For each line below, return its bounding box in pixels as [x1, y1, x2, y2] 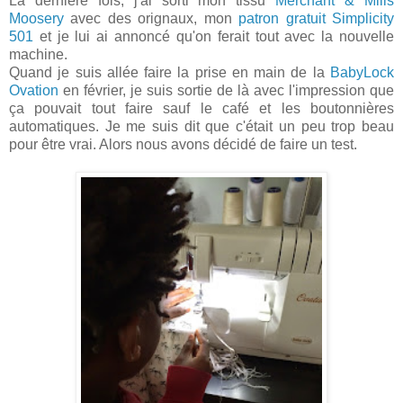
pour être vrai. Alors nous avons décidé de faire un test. [9, 137, 357, 153]
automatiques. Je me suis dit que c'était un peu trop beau [9, 119, 394, 135]
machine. [9, 47, 67, 63]
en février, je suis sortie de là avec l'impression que [58, 83, 394, 99]
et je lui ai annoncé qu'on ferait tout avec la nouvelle [33, 29, 394, 45]
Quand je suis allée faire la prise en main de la [9, 65, 330, 81]
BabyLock [330, 65, 394, 81]
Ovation [9, 83, 58, 99]
